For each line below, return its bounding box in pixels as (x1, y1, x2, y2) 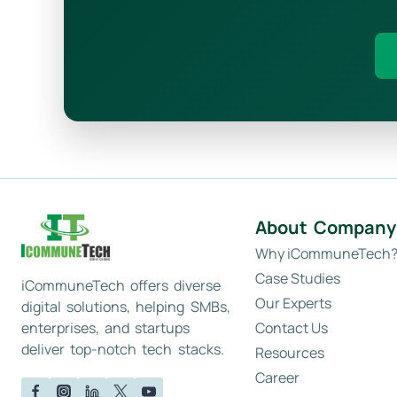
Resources (255, 343, 324, 362)
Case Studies (255, 269, 340, 288)
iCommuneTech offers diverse (21, 276, 222, 296)
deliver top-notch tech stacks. (21, 339, 224, 360)
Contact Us (255, 318, 328, 338)
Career (255, 368, 300, 387)
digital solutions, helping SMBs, (21, 297, 230, 317)
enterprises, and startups (21, 318, 191, 339)
